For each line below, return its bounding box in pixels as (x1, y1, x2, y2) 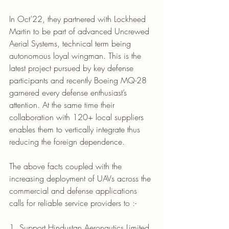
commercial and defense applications (9, 185, 140, 196)
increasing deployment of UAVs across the (9, 172, 153, 184)
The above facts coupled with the (9, 160, 124, 172)
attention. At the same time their (9, 99, 117, 110)
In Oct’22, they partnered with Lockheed (9, 13, 148, 25)
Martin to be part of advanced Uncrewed (9, 25, 152, 37)
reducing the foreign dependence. (9, 135, 125, 147)
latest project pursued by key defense (9, 62, 136, 74)
